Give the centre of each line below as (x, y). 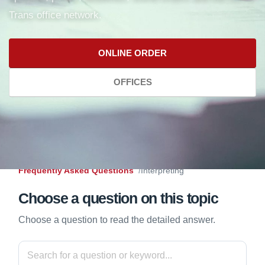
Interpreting (162, 171)
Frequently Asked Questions (76, 171)
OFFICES (132, 82)
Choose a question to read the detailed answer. (117, 220)
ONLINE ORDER (132, 53)
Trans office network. (55, 15)
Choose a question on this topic (118, 198)
